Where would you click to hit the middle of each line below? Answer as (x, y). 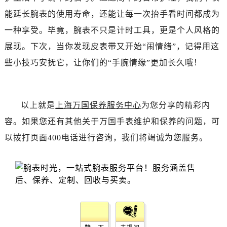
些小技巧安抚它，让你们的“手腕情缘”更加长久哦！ (103, 63)
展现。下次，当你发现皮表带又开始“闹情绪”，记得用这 (112, 47)
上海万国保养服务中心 (98, 105)
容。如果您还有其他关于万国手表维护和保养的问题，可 (112, 122)
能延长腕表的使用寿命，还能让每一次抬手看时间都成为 (112, 14)
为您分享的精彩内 (176, 105)
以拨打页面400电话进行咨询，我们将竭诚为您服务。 (106, 138)
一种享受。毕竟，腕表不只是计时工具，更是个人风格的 (112, 30)
